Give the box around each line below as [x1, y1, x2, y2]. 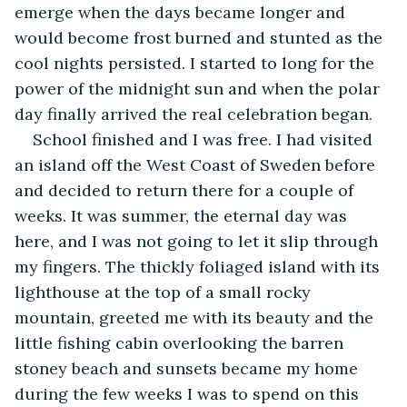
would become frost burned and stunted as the [15, 26, 387, 48]
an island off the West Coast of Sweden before [15, 154, 380, 175]
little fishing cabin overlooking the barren [15, 332, 348, 353]
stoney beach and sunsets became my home [15, 357, 362, 379]
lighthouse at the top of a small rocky [15, 281, 315, 303]
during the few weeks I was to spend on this [15, 382, 363, 404]
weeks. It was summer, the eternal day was [15, 204, 352, 226]
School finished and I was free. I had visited [33, 128, 377, 150]
